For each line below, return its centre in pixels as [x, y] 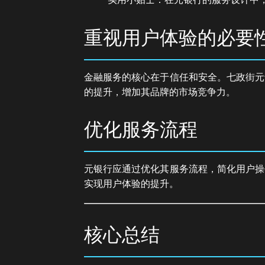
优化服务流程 [141, 130]
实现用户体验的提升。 [131, 184]
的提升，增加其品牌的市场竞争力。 [160, 92]
